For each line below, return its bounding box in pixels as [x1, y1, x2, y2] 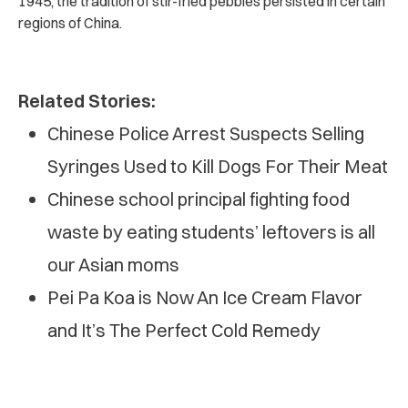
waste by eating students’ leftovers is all [47, 219, 375, 243]
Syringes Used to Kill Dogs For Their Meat [47, 154, 388, 178]
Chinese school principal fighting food [47, 187, 350, 210]
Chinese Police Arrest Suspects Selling [47, 121, 364, 145]
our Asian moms [47, 252, 179, 276]
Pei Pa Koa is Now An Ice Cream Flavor [47, 285, 362, 309]
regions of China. [18, 13, 122, 32]
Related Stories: [18, 88, 156, 112]
